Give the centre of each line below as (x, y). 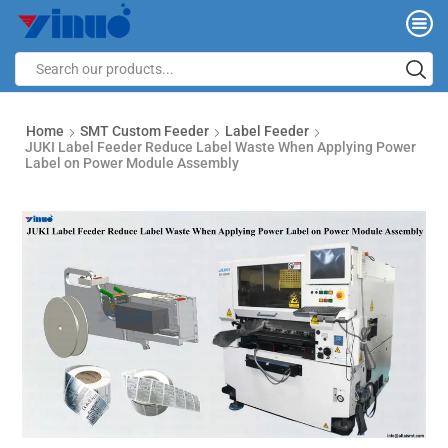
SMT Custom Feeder (144, 131)
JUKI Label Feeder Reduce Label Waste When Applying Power (220, 147)
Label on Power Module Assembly (132, 163)
